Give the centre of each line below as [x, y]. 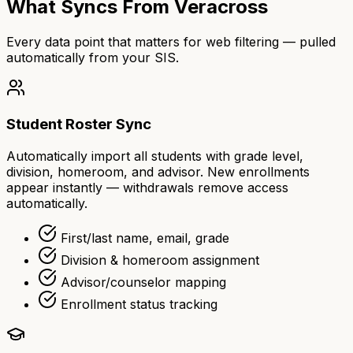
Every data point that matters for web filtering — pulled [171, 42]
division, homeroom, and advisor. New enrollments [158, 171]
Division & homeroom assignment [160, 260]
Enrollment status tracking [139, 304]
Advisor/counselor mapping [143, 282]
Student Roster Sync [79, 124]
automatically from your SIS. [93, 58]
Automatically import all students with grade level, [155, 156]
